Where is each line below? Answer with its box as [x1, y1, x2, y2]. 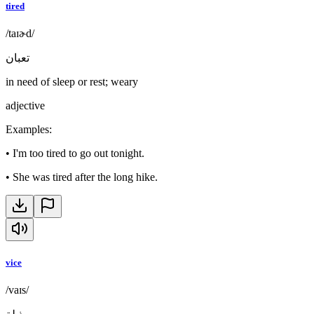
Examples [6, 123, 49, 136]
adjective [6, 100, 45, 112]
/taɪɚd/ [6, 27, 34, 40]
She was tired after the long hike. [13, 171, 158, 184]
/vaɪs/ [6, 283, 29, 296]
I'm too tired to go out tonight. [13, 147, 144, 160]
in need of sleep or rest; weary [6, 76, 138, 88]
